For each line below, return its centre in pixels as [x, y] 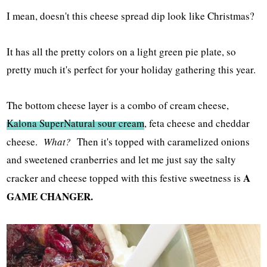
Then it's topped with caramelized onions [161, 142]
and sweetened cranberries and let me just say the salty [122, 160]
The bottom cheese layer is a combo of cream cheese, [118, 105]
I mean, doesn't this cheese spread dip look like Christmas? [131, 16]
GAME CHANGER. [50, 197]
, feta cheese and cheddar [197, 123]
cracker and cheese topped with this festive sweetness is [125, 178]
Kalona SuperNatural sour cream [76, 123]
